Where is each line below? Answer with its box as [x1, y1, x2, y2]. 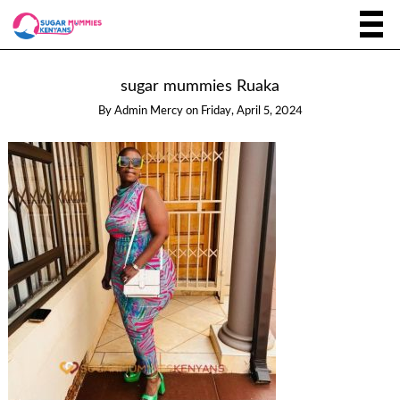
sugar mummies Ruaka [121, 79, 279, 95]
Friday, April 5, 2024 [200, 105, 303, 118]
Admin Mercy [113, 105, 183, 118]
